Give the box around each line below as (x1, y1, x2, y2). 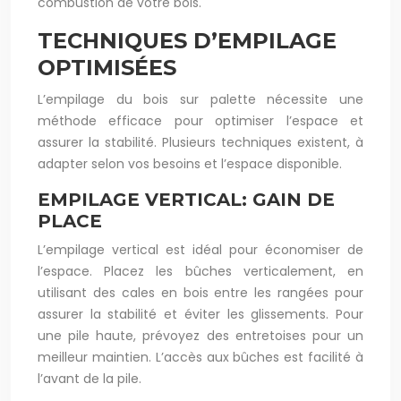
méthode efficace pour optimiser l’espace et (38, 112, 363, 130)
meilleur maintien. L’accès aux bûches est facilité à (38, 348, 363, 366)
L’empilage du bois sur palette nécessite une (38, 90, 363, 108)
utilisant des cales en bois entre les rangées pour (38, 284, 363, 302)
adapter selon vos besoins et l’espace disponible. (38, 155, 342, 173)
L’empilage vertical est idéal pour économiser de (38, 241, 363, 259)
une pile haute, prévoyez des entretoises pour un (38, 327, 363, 345)
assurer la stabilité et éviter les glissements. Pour (38, 305, 363, 323)
